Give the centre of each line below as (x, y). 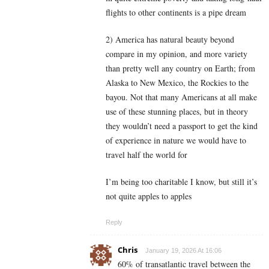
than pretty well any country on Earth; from (180, 68)
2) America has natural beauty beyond (170, 39)
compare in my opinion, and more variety (177, 53)
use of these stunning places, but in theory (177, 111)
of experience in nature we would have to (176, 140)
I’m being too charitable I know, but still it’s (181, 181)
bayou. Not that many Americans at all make (181, 97)
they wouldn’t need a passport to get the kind (182, 125)
